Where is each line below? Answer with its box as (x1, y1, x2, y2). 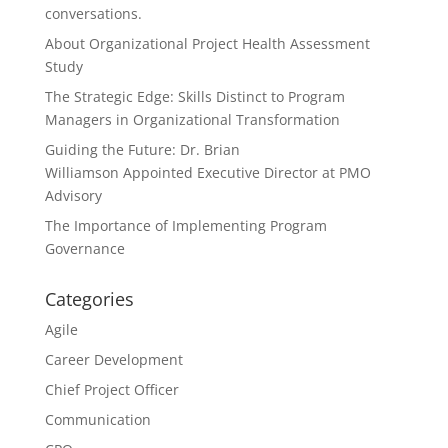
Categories (44, 287, 134, 311)
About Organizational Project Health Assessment (44, 34, 370, 53)
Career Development (44, 350, 183, 369)
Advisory (44, 186, 102, 205)
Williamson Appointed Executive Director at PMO (44, 163, 371, 182)
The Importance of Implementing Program (44, 216, 327, 235)
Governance (44, 239, 125, 258)
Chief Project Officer (44, 380, 179, 399)
